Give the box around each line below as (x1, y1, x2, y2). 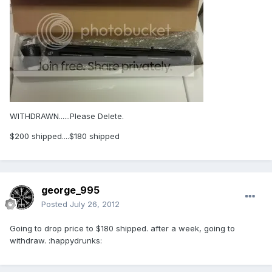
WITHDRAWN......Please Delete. (10, 111, 124, 121)
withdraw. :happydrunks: (10, 236, 102, 246)
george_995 (41, 184, 100, 197)
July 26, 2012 (70, 199, 120, 209)
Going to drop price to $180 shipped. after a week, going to (10, 223, 235, 234)
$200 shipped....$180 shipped (10, 131, 120, 141)
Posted (41, 199, 70, 209)
